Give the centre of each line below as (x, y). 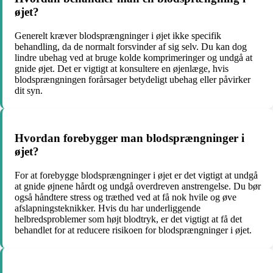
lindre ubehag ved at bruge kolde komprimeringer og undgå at (133, 57)
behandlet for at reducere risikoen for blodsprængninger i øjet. (133, 230)
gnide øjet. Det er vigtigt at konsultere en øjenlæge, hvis (122, 68)
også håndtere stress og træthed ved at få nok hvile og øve (126, 197)
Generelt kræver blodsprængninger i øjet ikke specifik (118, 35)
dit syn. (29, 90)
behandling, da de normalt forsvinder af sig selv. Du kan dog (131, 46)
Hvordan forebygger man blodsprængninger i (129, 138)
